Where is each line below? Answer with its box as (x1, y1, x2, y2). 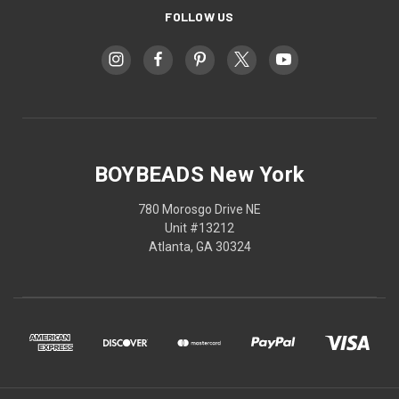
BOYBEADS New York (94, 161, 305, 187)
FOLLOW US (165, 8, 234, 24)
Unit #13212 (165, 220, 234, 235)
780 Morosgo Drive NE (138, 201, 261, 216)
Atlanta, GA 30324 (148, 239, 251, 254)
